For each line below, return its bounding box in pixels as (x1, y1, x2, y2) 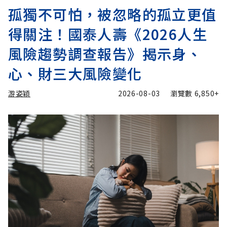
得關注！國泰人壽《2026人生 (8, 24, 207, 45)
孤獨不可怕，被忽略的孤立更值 (8, 4, 217, 25)
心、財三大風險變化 (8, 63, 142, 84)
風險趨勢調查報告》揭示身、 (8, 44, 202, 64)
